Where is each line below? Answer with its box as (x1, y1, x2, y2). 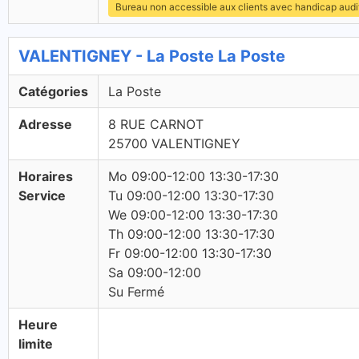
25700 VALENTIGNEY (108, 135, 240, 151)
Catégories (18, 83, 88, 99)
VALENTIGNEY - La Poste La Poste (18, 46, 285, 66)
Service (18, 188, 66, 204)
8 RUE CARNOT (108, 116, 204, 132)
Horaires (18, 168, 73, 184)
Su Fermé (108, 284, 164, 300)
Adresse (18, 116, 72, 132)
